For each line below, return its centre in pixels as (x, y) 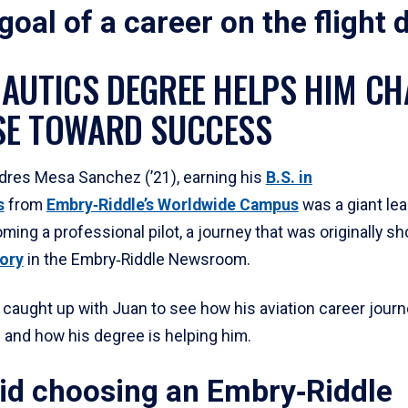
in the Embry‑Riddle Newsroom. (137, 260)
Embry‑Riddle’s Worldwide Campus (172, 205)
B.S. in (289, 178)
